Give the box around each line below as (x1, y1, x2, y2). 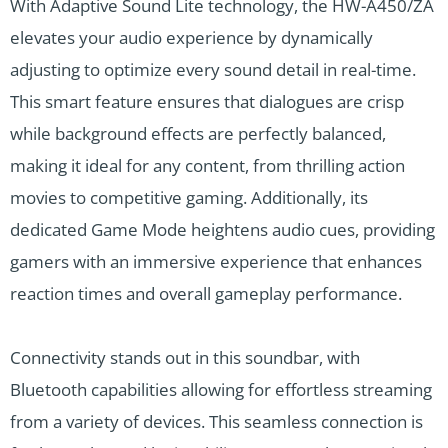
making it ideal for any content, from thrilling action (10, 153, 405, 177)
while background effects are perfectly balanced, (10, 121, 386, 145)
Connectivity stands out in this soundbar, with (10, 345, 360, 369)
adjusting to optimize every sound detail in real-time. (10, 57, 416, 81)
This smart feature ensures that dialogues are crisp (10, 89, 404, 113)
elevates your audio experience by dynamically (10, 25, 373, 49)
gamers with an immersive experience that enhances (10, 249, 422, 273)
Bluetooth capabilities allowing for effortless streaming (10, 377, 432, 401)
